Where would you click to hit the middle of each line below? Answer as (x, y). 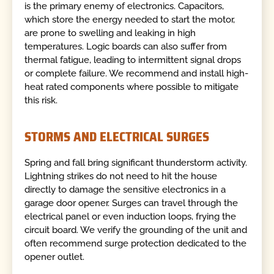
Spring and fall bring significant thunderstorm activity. (136, 163)
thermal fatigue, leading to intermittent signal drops (133, 60)
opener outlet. (55, 257)
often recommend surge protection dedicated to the (136, 244)
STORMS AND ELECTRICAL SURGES (117, 136)
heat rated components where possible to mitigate (132, 87)
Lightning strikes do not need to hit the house (121, 176)
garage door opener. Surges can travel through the (131, 203)
